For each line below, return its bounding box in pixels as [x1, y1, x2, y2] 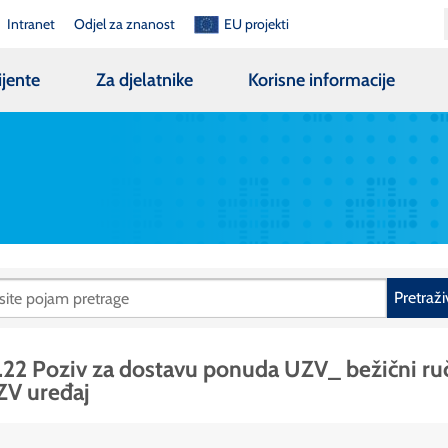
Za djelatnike [95, 68, 193, 91]
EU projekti [224, 14, 290, 33]
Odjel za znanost [74, 14, 176, 33]
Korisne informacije [248, 68, 396, 91]
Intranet [6, 14, 55, 33]
